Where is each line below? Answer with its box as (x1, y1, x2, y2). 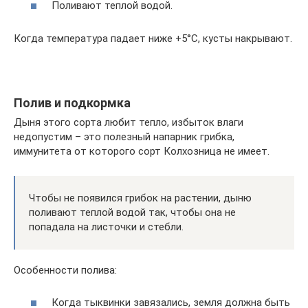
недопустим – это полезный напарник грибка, (14, 131, 234, 143)
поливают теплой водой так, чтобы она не (29, 206, 236, 219)
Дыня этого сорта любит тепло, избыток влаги (14, 116, 243, 129)
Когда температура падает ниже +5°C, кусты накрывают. (14, 32, 292, 45)
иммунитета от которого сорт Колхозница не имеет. (14, 145, 269, 157)
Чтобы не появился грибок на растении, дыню (29, 192, 252, 204)
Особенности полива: (14, 264, 117, 276)
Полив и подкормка (14, 96, 131, 110)
